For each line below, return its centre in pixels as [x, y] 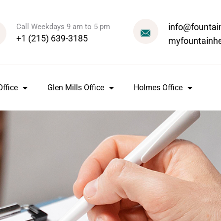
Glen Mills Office [76, 88]
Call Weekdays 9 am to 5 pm [63, 27]
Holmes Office [158, 88]
